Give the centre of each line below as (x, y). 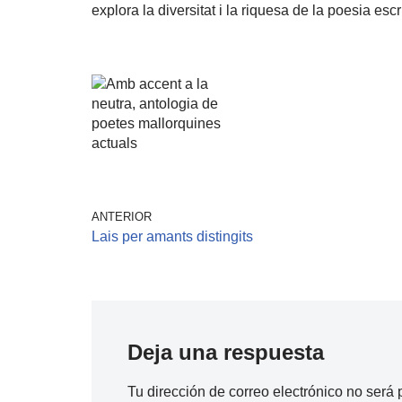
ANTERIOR (122, 217)
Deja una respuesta (226, 353)
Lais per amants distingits (172, 237)
